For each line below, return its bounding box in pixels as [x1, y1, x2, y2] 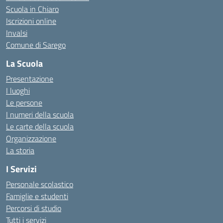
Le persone [6, 97, 42, 109]
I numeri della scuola [6, 109, 74, 120]
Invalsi [6, 27, 27, 39]
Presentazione [6, 73, 53, 85]
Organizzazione [6, 132, 56, 144]
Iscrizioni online [6, 15, 56, 27]
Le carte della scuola [6, 120, 74, 132]
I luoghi [6, 85, 30, 97]
